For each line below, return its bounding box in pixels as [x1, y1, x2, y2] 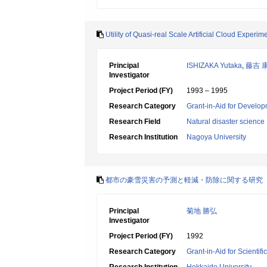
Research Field [109, 117, 160, 126]
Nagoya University [187, 133, 246, 141]
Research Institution [109, 133, 178, 141]
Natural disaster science [187, 117, 265, 126]
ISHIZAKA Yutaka [187, 61, 242, 70]
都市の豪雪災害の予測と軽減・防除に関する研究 [105, 176, 263, 184]
